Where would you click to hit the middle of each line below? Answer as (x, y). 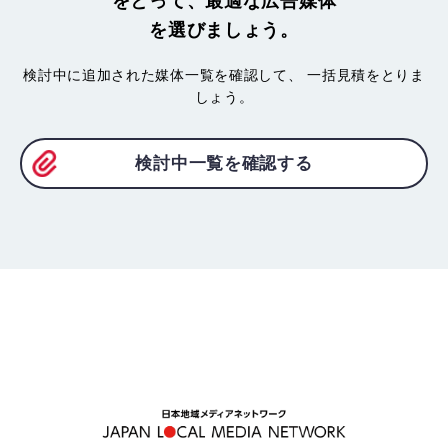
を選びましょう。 (224, 30)
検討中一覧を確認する (224, 164)
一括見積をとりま (363, 75)
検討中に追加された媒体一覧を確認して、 (163, 75)
